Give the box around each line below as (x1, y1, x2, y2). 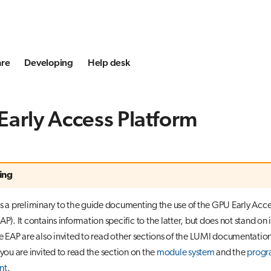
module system (156, 248, 215, 258)
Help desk (87, 58, 130, 68)
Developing (24, 58, 73, 68)
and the (214, 248, 247, 258)
